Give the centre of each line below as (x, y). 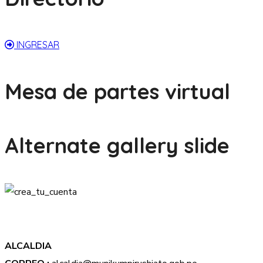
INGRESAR (38, 45)
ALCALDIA (28, 246)
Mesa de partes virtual (117, 91)
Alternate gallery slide (117, 145)
